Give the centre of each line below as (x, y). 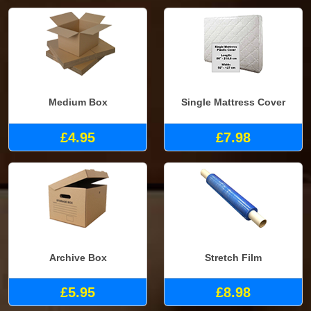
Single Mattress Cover (233, 102)
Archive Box (78, 257)
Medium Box (78, 102)
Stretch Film (233, 257)
